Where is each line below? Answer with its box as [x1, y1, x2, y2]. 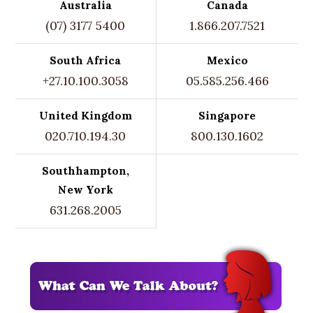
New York [57, 183, 113, 197]
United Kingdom [38, 109, 132, 123]
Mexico [206, 54, 248, 68]
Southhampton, [41, 164, 129, 178]
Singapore [198, 109, 256, 123]
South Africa [50, 54, 122, 68]
